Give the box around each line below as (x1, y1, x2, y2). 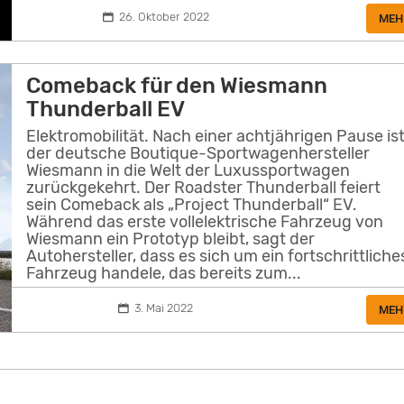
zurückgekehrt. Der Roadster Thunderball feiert (26, 178, 381, 198)
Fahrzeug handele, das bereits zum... (26, 263, 302, 284)
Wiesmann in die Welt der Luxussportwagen (26, 161, 351, 181)
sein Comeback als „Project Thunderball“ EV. (26, 195, 358, 216)
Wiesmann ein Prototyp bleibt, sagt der (26, 229, 316, 250)
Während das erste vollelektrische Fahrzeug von (26, 212, 384, 233)
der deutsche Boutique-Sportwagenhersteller (26, 143, 371, 164)
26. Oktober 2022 (118, 9, 209, 23)
